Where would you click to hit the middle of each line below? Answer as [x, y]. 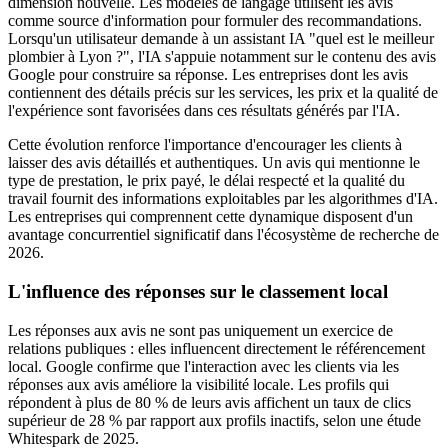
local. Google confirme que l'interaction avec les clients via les [203, 366]
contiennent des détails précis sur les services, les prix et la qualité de [223, 93]
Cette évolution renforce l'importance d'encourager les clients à [205, 145]
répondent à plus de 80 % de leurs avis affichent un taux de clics [209, 402]
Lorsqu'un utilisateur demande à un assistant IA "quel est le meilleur [221, 39]
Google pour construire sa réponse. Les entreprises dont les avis [208, 75]
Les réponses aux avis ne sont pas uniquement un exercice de [200, 330]
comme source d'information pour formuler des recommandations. [215, 21]
